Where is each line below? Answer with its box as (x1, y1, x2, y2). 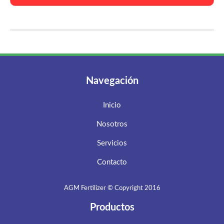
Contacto (97, 158, 127, 166)
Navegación (85, 76, 138, 86)
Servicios (97, 139, 127, 147)
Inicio (103, 101, 121, 109)
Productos (89, 202, 134, 213)
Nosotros (96, 120, 127, 128)
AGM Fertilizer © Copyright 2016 (63, 185, 160, 191)
